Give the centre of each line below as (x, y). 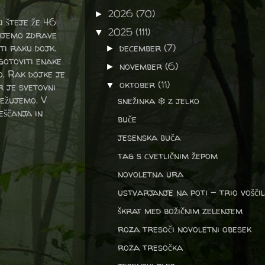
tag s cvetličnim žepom (167, 156)
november (143, 66)
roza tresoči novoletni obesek (184, 229)
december (142, 48)
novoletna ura (150, 174)
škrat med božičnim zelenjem (180, 211)
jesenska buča (149, 137)
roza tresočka (150, 247)
